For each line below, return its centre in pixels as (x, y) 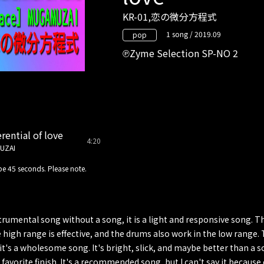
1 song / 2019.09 (194, 34)
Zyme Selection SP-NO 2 (184, 53)
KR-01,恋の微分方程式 (170, 16)
